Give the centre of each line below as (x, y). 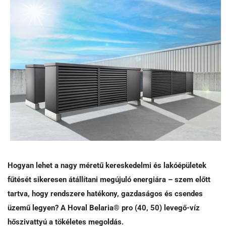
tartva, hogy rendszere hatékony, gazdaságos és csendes (105, 193)
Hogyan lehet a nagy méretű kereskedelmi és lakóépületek (107, 165)
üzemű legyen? (33, 208)
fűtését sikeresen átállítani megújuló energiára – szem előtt (109, 179)
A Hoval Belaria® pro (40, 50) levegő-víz (130, 208)
